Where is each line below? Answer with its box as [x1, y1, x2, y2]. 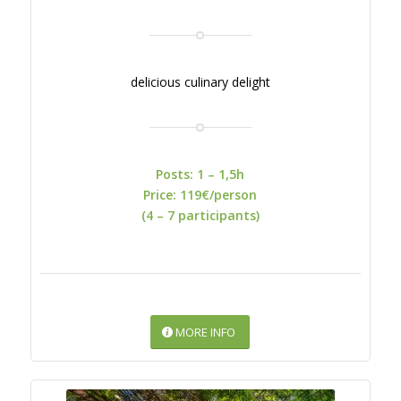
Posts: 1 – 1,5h [156, 165, 245, 183]
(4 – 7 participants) [141, 206, 260, 224]
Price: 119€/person [143, 185, 258, 203]
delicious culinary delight [130, 73, 270, 90]
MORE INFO [175, 323, 236, 340]
